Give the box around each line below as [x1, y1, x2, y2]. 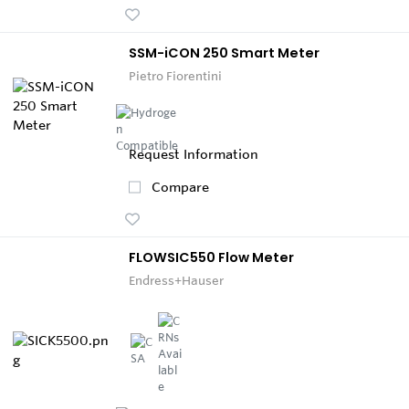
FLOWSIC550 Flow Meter [129, 247, 294, 267]
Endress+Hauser [129, 272, 224, 288]
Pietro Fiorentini [129, 68, 222, 83]
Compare [152, 178, 209, 195]
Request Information [129, 145, 258, 163]
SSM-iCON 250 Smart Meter [129, 43, 320, 62]
